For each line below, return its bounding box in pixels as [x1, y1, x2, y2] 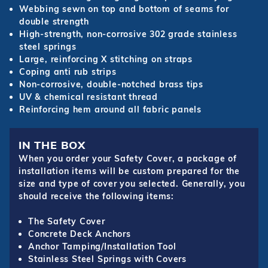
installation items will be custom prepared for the [19, 166, 240, 177]
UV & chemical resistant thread [19, 92, 158, 103]
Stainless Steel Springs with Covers [28, 254, 187, 265]
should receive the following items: [19, 191, 175, 202]
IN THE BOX [19, 138, 86, 152]
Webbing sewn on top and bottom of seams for [19, 4, 229, 15]
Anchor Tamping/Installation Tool [28, 241, 176, 252]
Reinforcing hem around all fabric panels [19, 104, 202, 115]
